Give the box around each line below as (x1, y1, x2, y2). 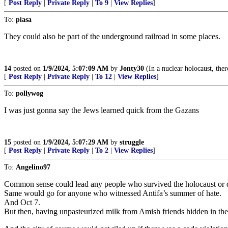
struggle (120, 138, 144, 146)
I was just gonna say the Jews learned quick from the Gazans (4, 106, 199, 115)
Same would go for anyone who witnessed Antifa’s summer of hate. (4, 189, 221, 197)
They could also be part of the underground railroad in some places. (4, 32, 220, 41)
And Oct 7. (4, 198, 40, 207)
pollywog (16, 90, 43, 97)
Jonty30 (120, 65, 144, 72)
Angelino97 (16, 163, 50, 171)
